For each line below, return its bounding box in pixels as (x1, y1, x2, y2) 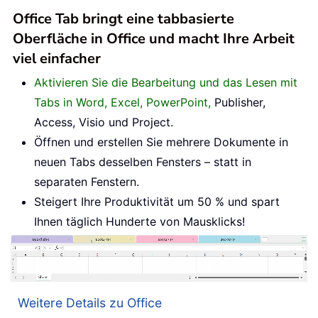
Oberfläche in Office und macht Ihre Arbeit (13, 28, 295, 48)
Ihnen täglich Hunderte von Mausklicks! (34, 214, 245, 229)
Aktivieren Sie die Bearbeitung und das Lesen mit (34, 75, 297, 89)
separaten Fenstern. (34, 174, 139, 189)
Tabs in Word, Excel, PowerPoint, (34, 94, 211, 109)
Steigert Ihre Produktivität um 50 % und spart (34, 194, 280, 209)
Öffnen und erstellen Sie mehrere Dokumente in (34, 134, 288, 149)
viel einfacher (13, 48, 101, 68)
